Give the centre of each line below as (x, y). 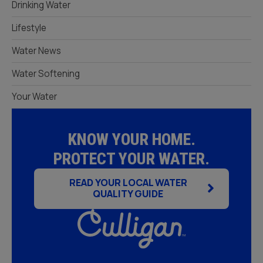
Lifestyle (29, 28)
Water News (36, 50)
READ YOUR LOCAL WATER (128, 183)
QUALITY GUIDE (128, 194)
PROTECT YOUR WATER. (131, 159)
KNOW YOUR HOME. (131, 139)
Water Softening (46, 73)
